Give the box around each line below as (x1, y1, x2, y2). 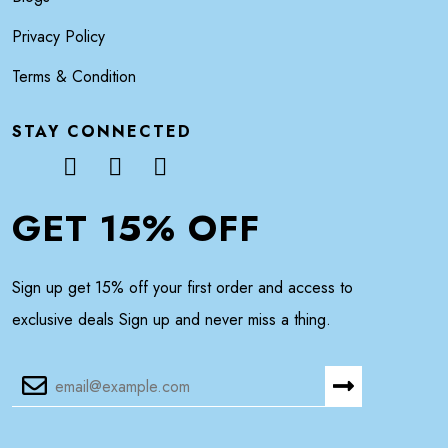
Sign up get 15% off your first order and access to (12, 276, 353, 299)
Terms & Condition (12, 65, 136, 88)
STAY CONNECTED (12, 120, 192, 143)
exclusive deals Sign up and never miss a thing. (12, 308, 331, 331)
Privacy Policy (12, 25, 105, 48)
